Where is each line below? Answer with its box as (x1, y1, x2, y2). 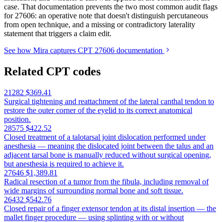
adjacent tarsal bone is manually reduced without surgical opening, (4, 151, 211, 160)
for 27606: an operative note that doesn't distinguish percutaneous (4, 11, 208, 20)
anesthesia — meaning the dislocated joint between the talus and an (4, 142, 214, 151)
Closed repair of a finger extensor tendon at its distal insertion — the (4, 204, 216, 213)
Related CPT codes (4, 65, 101, 78)
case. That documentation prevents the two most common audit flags (4, 2, 218, 11)
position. (4, 115, 31, 124)
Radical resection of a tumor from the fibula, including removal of (4, 177, 209, 186)
